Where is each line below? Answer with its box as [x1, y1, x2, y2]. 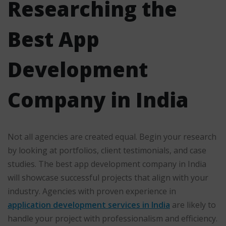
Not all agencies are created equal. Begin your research [8, 131, 216, 143]
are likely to [170, 199, 216, 211]
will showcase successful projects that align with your [8, 172, 208, 184]
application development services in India [8, 199, 170, 211]
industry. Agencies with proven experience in [8, 186, 176, 197]
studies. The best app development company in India [8, 158, 206, 170]
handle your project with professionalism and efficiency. [8, 213, 217, 224]
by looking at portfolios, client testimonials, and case [8, 145, 206, 156]
